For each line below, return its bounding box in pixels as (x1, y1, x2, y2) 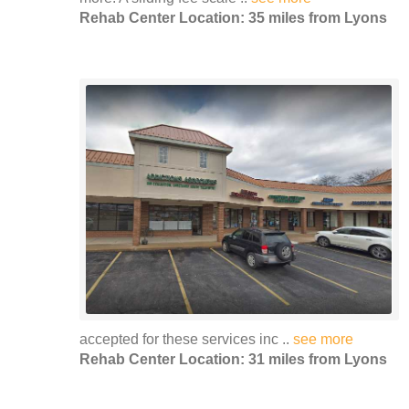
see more (293, 331, 353, 348)
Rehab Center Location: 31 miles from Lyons (79, 351, 387, 368)
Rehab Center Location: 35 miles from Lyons (79, 10, 387, 26)
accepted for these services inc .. (79, 331, 293, 348)
